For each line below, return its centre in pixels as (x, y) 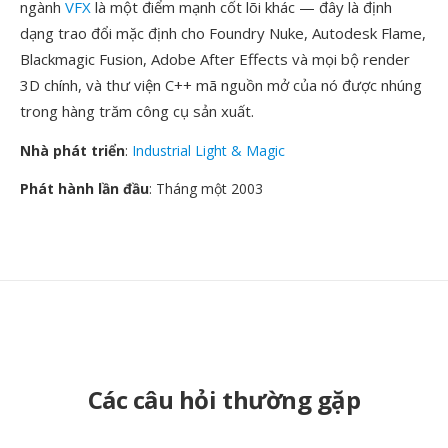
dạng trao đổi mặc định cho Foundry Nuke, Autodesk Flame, (223, 33)
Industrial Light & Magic (208, 150)
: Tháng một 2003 (206, 188)
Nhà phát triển (72, 150)
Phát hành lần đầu (84, 188)
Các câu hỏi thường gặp (224, 399)
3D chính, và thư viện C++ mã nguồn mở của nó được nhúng (221, 85)
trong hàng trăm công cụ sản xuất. (137, 111)
